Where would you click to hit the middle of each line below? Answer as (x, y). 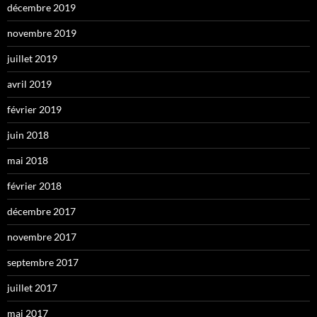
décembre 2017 (41, 212)
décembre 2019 (41, 8)
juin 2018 (28, 135)
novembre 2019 (42, 33)
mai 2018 (28, 161)
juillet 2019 (32, 59)
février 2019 (34, 110)
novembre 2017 (42, 237)
